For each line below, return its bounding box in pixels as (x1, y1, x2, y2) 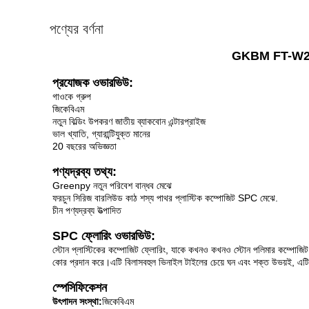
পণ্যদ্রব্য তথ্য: (52, 165, 117, 179)
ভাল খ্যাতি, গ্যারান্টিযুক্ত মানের (52, 128, 150, 139)
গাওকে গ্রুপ (52, 91, 91, 102)
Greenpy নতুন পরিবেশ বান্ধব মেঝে (52, 180, 172, 191)
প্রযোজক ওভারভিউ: (52, 76, 133, 90)
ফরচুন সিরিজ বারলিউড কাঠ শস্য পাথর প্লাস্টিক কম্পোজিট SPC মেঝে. (52, 192, 278, 203)
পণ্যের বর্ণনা (50, 21, 103, 37)
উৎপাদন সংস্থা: (52, 296, 102, 307)
